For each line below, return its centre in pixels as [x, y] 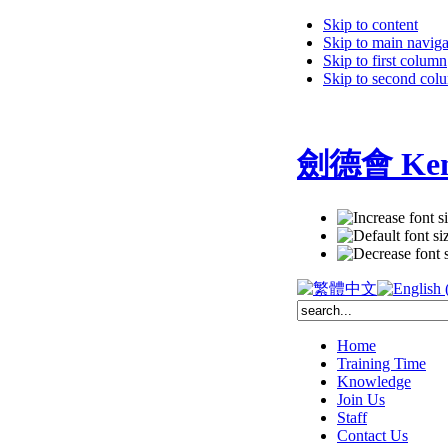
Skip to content [370, 24]
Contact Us [372, 435]
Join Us [361, 399]
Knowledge [374, 381]
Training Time [381, 363]
